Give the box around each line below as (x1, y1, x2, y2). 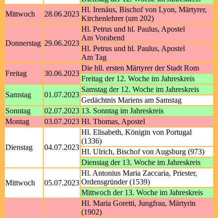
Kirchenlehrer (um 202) (81, 14, 154, 22)
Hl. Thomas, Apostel (81, 117, 145, 126)
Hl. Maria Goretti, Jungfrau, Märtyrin (81, 199, 196, 207)
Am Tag (81, 53, 107, 61)
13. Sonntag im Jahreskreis (81, 107, 163, 115)
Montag (5, 117, 29, 126)
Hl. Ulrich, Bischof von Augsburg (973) (81, 147, 204, 156)
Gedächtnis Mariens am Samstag (81, 96, 182, 104)
